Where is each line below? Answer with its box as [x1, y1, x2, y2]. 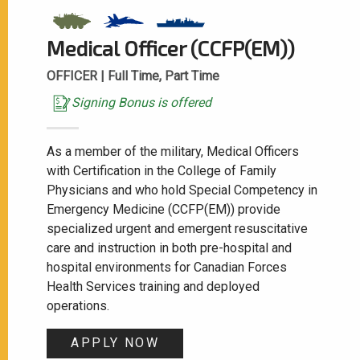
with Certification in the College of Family [47, 162, 276, 178]
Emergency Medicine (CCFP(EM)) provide [47, 201, 280, 217]
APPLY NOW [71, 335, 159, 351]
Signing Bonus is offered [72, 95, 211, 111]
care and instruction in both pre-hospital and [47, 239, 292, 256]
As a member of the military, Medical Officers [47, 143, 299, 159]
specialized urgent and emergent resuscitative [47, 220, 308, 236]
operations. [47, 297, 109, 313]
